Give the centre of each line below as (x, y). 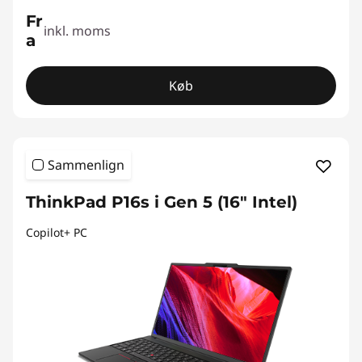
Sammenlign (86, 165)
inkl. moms (78, 31)
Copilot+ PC (57, 232)
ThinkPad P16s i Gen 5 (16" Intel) (162, 202)
